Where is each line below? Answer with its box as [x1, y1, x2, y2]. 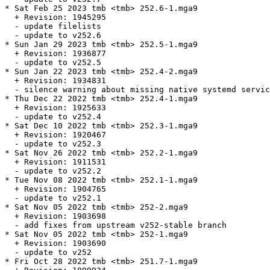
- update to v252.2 [5, 166, 101, 176]
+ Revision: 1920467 [5, 130, 106, 140]
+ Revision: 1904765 [5, 184, 106, 194]
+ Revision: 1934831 [5, 76, 106, 86]
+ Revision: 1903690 [5, 239, 106, 248]
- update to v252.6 [5, 31, 101, 40]
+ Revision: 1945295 [5, 13, 106, 22]
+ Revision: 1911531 [5, 157, 106, 167]
